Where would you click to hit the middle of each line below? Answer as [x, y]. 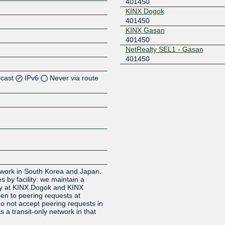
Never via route [74, 78]
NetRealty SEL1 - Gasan [164, 49]
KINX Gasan [145, 30]
